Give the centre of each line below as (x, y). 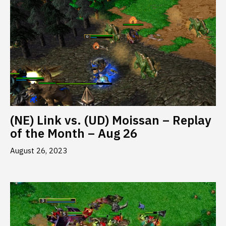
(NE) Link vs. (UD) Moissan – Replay (111, 120)
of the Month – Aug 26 (74, 133)
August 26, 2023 (39, 150)
